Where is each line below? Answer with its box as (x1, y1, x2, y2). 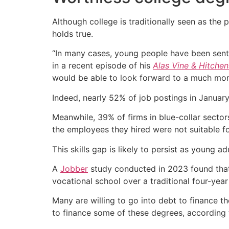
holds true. (52, 28, 93, 39)
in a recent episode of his (52, 60, 153, 71)
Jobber (60, 163, 88, 174)
